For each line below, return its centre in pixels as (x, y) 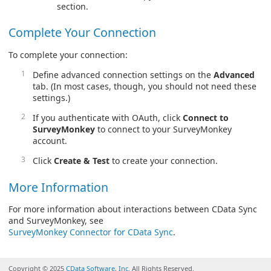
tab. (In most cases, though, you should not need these (145, 87)
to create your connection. (164, 161)
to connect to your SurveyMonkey (163, 129)
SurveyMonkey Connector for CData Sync (91, 232)
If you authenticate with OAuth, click (108, 118)
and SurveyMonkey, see (56, 221)
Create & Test (82, 161)
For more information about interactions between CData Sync (133, 209)
